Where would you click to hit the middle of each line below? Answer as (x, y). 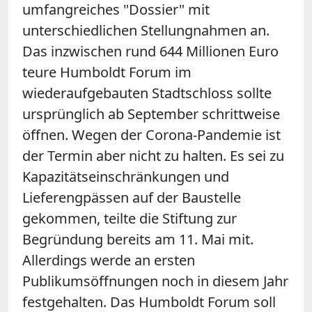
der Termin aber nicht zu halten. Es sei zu (153, 155)
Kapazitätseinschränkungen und (126, 176)
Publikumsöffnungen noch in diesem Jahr (155, 281)
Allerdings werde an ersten (109, 260)
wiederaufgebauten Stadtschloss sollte (147, 93)
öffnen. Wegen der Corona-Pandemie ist (151, 134)
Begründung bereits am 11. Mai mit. (138, 239)
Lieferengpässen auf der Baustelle (132, 197)
